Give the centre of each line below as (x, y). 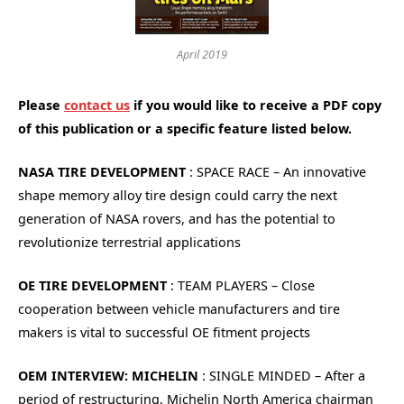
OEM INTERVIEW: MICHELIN (108, 376)
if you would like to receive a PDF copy (256, 105)
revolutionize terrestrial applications (129, 243)
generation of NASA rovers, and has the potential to (177, 219)
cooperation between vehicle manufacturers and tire (179, 309)
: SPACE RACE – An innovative (276, 172)
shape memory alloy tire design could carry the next (178, 196)
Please (41, 105)
